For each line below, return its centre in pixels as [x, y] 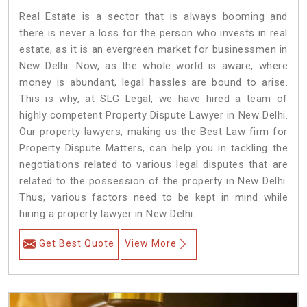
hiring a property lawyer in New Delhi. [107, 214]
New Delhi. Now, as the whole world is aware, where [153, 66]
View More [151, 244]
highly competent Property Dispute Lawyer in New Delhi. [153, 115]
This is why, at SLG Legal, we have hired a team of [153, 99]
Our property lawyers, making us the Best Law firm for [153, 132]
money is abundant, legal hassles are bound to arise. [153, 83]
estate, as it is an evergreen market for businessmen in [153, 50]
